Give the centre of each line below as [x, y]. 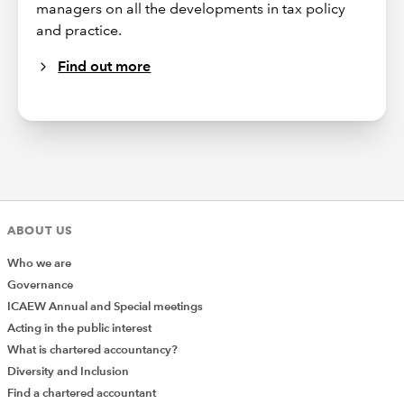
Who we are [39, 264]
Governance [40, 285]
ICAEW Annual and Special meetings [105, 307]
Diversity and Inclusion [68, 372]
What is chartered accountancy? [92, 350]
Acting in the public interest [79, 329]
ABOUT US [41, 230]
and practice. [79, 30]
